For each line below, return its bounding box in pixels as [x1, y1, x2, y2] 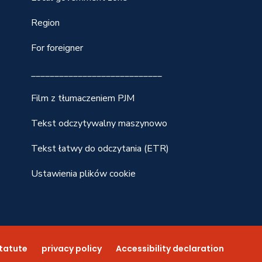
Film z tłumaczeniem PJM [31, 92, 135, 105]
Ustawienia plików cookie [31, 167, 136, 180]
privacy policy [42, 243, 102, 254]
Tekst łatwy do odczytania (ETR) [31, 142, 170, 155]
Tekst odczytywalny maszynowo [31, 117, 168, 130]
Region [31, 16, 60, 29]
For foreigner [31, 42, 84, 54]
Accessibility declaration [116, 243, 225, 254]
